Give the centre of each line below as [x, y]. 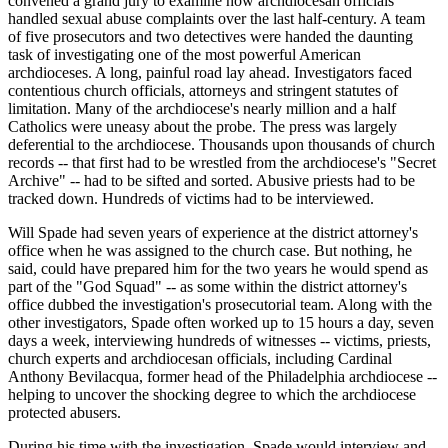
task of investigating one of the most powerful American [184, 54]
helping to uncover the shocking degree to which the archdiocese [212, 394]
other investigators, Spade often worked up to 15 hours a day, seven [221, 322]
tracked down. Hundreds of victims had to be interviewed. [191, 198]
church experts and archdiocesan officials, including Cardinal [200, 358]
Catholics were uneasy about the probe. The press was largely [202, 126]
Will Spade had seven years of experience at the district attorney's [213, 232]
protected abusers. [64, 412]
